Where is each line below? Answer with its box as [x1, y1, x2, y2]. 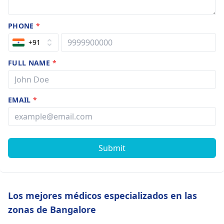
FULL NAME [8, 58, 52, 67]
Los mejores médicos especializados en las [8, 189, 197, 201]
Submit [98, 142, 125, 153]
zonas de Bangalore [8, 203, 96, 215]
